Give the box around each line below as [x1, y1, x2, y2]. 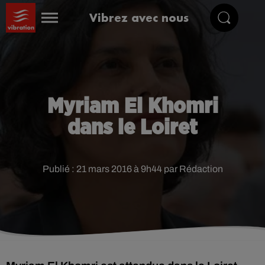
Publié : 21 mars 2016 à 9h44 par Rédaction [42, 164, 223, 174]
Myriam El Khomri [47, 96, 218, 117]
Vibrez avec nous [89, 10, 189, 25]
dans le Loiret [67, 117, 198, 138]
